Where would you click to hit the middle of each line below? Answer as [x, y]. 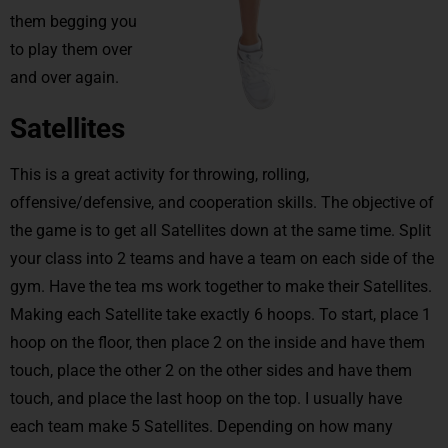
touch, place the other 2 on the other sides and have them [211, 370]
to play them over [71, 49]
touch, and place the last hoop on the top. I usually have [206, 398]
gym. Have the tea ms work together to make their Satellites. [221, 286]
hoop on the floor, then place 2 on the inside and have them [217, 342]
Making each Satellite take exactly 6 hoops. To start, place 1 [220, 314]
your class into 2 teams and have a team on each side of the [222, 258]
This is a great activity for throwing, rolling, [159, 174]
